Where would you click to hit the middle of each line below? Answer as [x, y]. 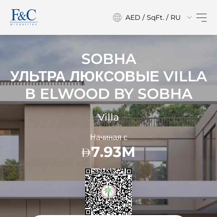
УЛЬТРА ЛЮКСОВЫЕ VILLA [108, 76]
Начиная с [108, 137]
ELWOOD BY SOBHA [116, 94]
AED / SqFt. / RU [153, 17]
